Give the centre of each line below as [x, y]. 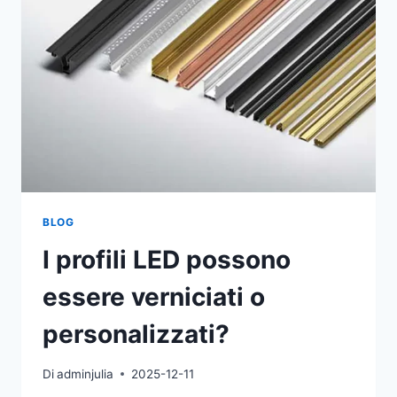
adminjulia [86, 374]
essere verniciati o [154, 297]
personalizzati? [136, 335]
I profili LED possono [167, 260]
